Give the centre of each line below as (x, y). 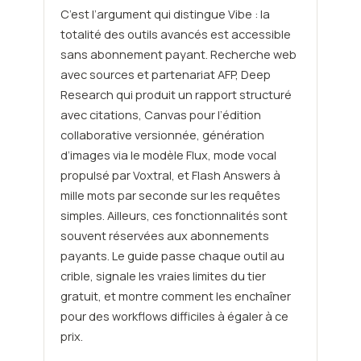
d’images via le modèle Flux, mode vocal (168, 155)
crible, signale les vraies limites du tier (163, 276)
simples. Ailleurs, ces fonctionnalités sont (174, 215)
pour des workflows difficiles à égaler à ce (174, 316)
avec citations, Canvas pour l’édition (160, 114)
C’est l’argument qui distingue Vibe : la (165, 14)
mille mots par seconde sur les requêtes (170, 195)
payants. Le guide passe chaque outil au (172, 255)
